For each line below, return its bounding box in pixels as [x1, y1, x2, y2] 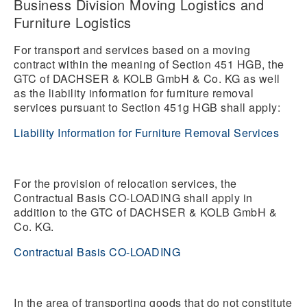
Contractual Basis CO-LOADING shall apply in [14, 190, 253, 206]
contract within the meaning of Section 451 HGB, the [14, 56, 284, 72]
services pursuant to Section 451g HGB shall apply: [14, 99, 280, 115]
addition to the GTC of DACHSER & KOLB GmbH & [14, 204, 277, 220]
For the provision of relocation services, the [14, 175, 237, 191]
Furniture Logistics [14, 12, 132, 32]
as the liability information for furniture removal [14, 85, 254, 101]
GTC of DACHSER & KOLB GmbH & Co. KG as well [14, 71, 280, 86]
